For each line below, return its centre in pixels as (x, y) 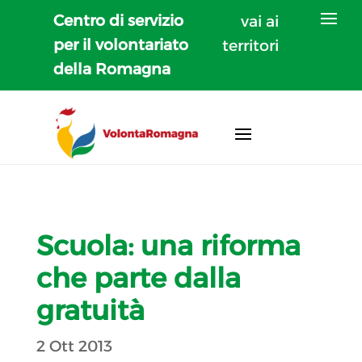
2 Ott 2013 (74, 346)
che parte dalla (138, 278)
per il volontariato (121, 45)
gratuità (90, 310)
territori (251, 46)
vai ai (260, 21)
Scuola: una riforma (168, 245)
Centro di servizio (119, 21)
